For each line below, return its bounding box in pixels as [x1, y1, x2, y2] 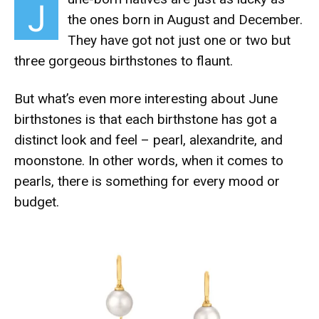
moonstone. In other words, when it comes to [14, 152, 283, 169]
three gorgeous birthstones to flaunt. [14, 53, 236, 69]
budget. [14, 194, 59, 210]
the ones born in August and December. [68, 11, 303, 28]
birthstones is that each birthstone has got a [14, 111, 277, 127]
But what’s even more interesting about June [14, 90, 278, 107]
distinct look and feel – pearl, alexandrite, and [14, 132, 283, 148]
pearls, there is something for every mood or [14, 173, 280, 189]
